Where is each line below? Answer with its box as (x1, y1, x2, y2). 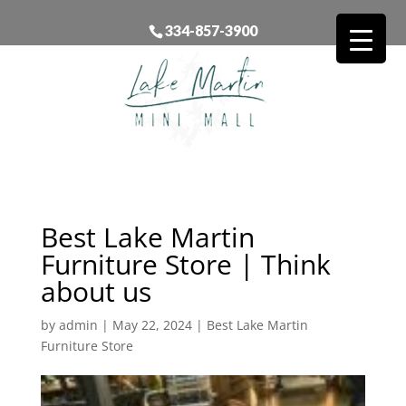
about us (40, 272, 151, 310)
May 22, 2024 (111, 315, 192, 333)
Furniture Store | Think (40, 245, 331, 283)
